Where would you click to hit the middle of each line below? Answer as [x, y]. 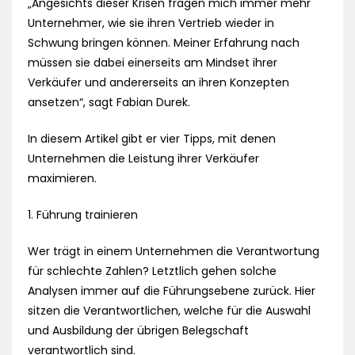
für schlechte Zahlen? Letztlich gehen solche [152, 271]
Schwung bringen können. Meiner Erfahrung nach [164, 43]
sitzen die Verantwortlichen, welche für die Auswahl [169, 311]
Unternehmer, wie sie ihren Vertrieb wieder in [151, 23]
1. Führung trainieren [83, 215]
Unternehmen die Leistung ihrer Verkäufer [143, 159]
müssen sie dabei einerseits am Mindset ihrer [153, 63]
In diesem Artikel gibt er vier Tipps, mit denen [152, 139]
